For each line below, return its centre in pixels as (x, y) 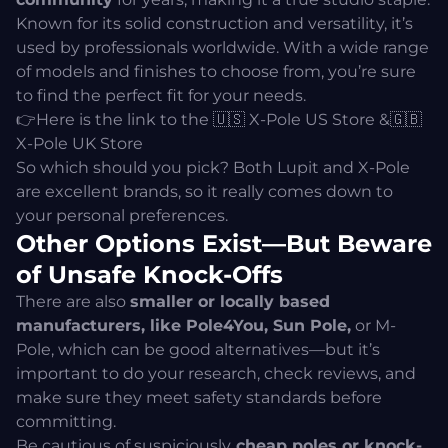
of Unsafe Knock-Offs (149, 275)
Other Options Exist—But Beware (224, 244)
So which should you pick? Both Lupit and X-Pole (213, 168)
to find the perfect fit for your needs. (161, 96)
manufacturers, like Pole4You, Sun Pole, (183, 326)
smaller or (175, 302)
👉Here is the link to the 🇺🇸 (132, 120)
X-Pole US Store (312, 120)
